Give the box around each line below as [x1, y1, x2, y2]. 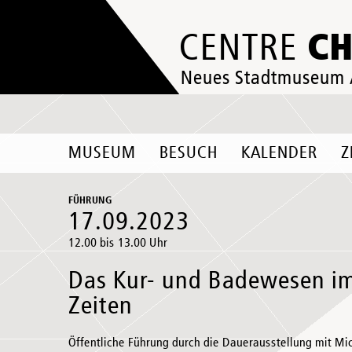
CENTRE [179, 31, 307, 68]
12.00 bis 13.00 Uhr [68, 237, 167, 250]
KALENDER [241, 145, 317, 162]
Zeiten [68, 294, 133, 319]
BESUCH [159, 145, 218, 162]
